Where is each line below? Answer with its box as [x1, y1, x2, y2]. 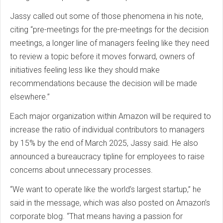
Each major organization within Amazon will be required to [10, 111, 211, 121]
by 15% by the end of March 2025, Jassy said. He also [10, 138, 198, 148]
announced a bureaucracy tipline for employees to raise [10, 152, 205, 162]
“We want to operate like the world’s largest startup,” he [10, 185, 201, 195]
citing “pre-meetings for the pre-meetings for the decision [10, 25, 209, 35]
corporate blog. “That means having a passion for [10, 212, 183, 222]
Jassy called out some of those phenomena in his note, [10, 11, 203, 21]
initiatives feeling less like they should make [10, 65, 160, 75]
